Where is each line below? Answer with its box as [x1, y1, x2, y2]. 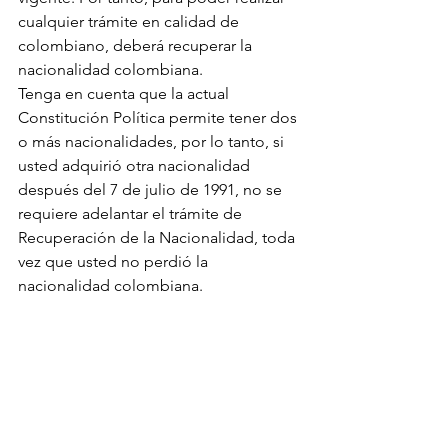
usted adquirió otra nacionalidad [18, 156, 254, 175]
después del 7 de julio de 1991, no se [18, 180, 286, 199]
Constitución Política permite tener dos [18, 108, 301, 127]
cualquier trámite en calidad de [18, 12, 243, 31]
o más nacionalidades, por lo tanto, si [18, 132, 288, 151]
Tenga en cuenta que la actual [18, 84, 233, 103]
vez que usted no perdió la [18, 252, 212, 271]
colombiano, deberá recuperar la [18, 36, 256, 55]
